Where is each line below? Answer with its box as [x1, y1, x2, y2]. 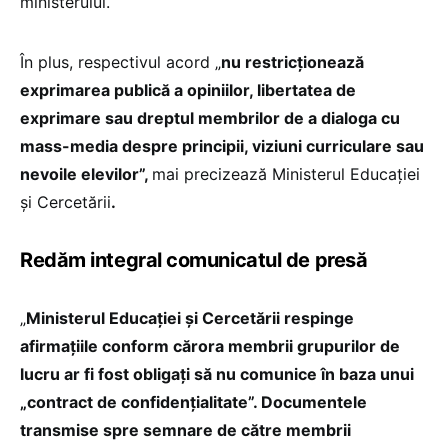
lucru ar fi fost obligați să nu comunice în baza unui [20, 363, 414, 384]
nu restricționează [221, 51, 364, 72]
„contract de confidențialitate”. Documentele [20, 391, 367, 412]
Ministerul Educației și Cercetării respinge [26, 307, 354, 328]
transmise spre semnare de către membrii [20, 419, 351, 440]
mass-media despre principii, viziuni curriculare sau [20, 135, 424, 156]
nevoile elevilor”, [20, 163, 152, 184]
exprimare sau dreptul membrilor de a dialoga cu [20, 107, 400, 128]
